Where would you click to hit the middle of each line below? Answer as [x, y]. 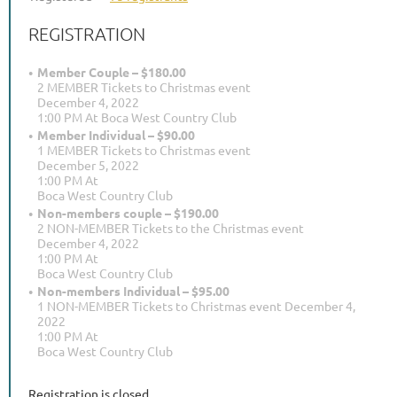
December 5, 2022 [88, 164]
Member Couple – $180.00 [112, 71]
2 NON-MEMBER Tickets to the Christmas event [171, 227]
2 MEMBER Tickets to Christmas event [144, 86]
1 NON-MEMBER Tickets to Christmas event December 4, [196, 305]
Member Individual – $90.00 [116, 134]
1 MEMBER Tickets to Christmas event [144, 149]
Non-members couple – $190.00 [128, 212]
